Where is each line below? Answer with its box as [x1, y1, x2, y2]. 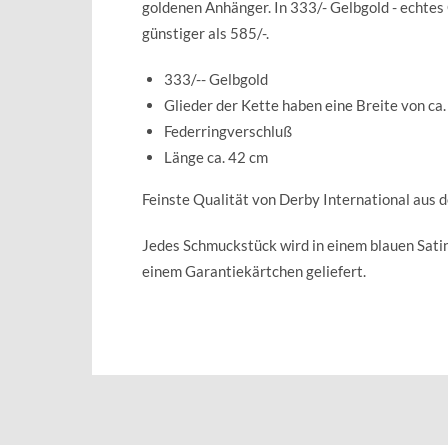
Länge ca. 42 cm [164, 147, 268, 166]
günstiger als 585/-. [142, 23, 269, 42]
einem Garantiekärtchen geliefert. [142, 261, 366, 280]
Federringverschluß [164, 121, 292, 140]
